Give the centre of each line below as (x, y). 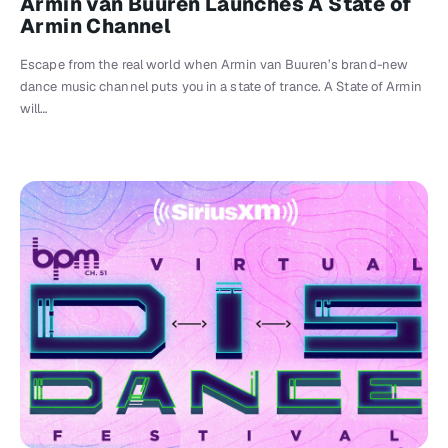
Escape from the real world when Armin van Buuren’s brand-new (214, 65)
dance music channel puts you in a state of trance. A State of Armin (221, 87)
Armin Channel (96, 26)
